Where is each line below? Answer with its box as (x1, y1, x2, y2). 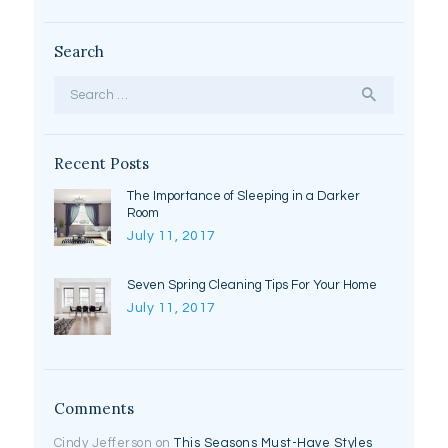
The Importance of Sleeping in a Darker (127, 188, 361, 203)
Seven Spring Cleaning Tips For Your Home (127, 278, 378, 293)
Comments (53, 399, 134, 419)
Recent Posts (53, 154, 149, 174)
